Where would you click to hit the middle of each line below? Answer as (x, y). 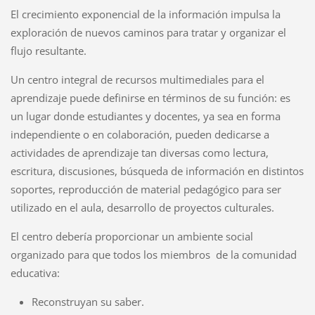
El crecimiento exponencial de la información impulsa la (145, 14)
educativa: (35, 272)
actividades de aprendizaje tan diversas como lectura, (139, 152)
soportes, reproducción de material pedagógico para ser (146, 189)
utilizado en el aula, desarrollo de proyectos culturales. (142, 207)
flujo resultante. (48, 50)
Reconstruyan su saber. (88, 301)
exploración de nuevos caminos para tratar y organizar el (148, 32)
